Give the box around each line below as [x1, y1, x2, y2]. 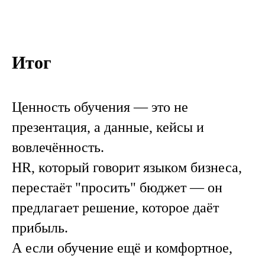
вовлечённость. [12, 140, 104, 155]
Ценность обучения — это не [12, 99, 188, 115]
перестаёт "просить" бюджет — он [12, 180, 222, 195]
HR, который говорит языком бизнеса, [12, 160, 242, 175]
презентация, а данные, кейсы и [12, 119, 204, 135]
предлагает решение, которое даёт [12, 200, 219, 215]
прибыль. [12, 220, 68, 235]
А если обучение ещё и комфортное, [12, 240, 232, 256]
